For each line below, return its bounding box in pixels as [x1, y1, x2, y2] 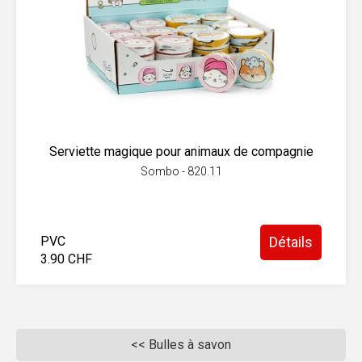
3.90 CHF [40, 251, 92, 267]
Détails [269, 234, 313, 250]
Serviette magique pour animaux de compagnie [48, 144, 314, 159]
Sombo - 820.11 [140, 165, 222, 178]
